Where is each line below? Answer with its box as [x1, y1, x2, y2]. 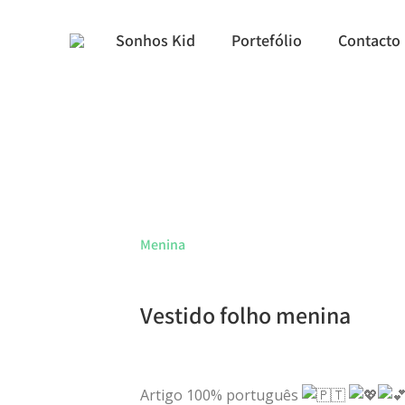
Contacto [338, 30, 400, 51]
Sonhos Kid [116, 30, 195, 51]
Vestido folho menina [139, 299, 351, 330]
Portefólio [231, 30, 302, 51]
